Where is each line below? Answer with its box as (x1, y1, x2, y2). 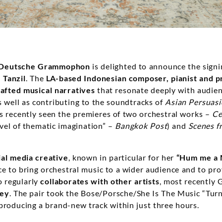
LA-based (46, 73, 82, 83)
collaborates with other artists (40, 176, 160, 186)
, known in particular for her (68, 153, 176, 163)
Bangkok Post (115, 121, 167, 131)
